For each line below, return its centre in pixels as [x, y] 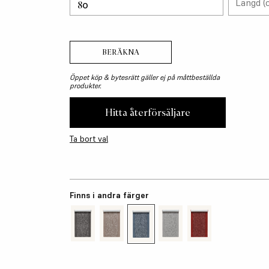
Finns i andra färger [109, 195]
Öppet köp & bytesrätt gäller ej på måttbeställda [145, 77]
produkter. [86, 86]
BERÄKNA [121, 52]
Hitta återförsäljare [148, 112]
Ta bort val [89, 139]
